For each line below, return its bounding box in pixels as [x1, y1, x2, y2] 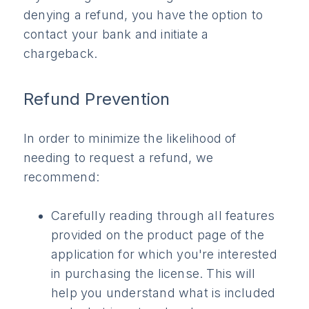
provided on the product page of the [51, 228, 265, 243]
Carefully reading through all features [51, 208, 275, 223]
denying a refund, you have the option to [23, 8, 263, 23]
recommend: [23, 170, 99, 185]
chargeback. [23, 46, 98, 61]
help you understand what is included [51, 286, 276, 301]
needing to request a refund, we [23, 150, 214, 166]
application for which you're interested [51, 247, 277, 262]
